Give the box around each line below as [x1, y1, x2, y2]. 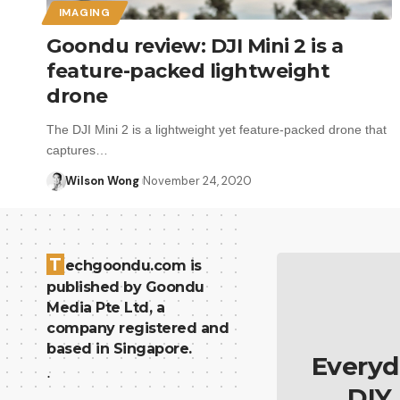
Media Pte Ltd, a [46, 299, 164, 316]
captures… [46, 142, 108, 157]
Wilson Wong [64, 172, 139, 188]
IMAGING [58, 5, 111, 20]
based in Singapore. [46, 340, 192, 357]
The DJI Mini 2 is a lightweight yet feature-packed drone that [46, 121, 387, 137]
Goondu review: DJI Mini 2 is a [46, 33, 343, 58]
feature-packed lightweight [46, 58, 329, 83]
